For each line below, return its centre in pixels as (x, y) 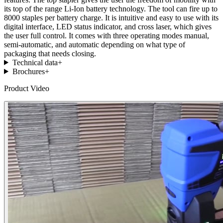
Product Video (27, 88)
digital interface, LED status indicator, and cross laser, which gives (108, 26)
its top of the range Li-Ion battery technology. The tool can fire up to (111, 8)
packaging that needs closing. (50, 53)
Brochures (28, 71)
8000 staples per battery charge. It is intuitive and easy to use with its (111, 17)
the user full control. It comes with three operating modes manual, (107, 35)
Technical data (35, 62)
